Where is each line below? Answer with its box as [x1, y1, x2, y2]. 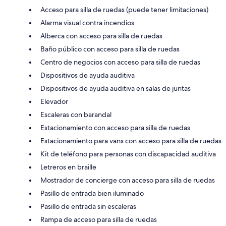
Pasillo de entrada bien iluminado [40, 189, 144, 198]
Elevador [40, 97, 68, 106]
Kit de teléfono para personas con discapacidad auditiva [40, 149, 216, 159]
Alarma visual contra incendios [40, 18, 134, 28]
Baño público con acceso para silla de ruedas [40, 44, 180, 54]
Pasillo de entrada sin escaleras [40, 202, 136, 211]
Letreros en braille [40, 162, 96, 172]
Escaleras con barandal [40, 110, 111, 120]
